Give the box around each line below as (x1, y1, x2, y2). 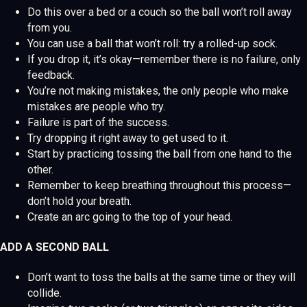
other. (27, 162, 53, 176)
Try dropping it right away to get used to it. (27, 131, 228, 145)
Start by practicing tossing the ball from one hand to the (27, 147, 292, 160)
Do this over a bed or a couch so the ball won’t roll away (27, 5, 292, 19)
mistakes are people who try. (27, 99, 165, 113)
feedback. (27, 68, 75, 82)
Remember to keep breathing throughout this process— (27, 178, 291, 192)
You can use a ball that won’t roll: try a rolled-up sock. (27, 36, 278, 50)
